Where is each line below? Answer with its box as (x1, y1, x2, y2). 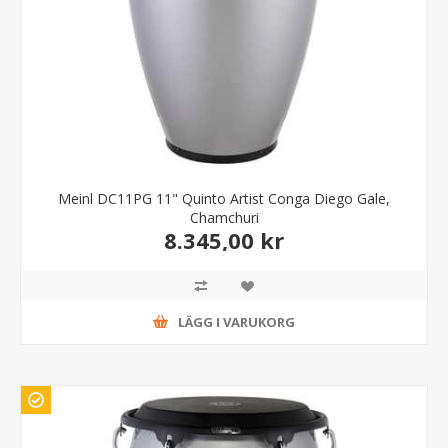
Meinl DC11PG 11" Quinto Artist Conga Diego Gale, (58, 188, 390, 208)
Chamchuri (189, 207, 259, 227)
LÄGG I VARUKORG (178, 313, 295, 332)
